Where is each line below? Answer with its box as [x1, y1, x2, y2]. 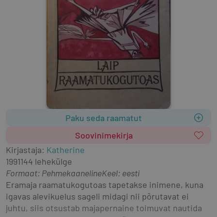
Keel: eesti [102, 167, 139, 178]
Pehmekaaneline [42, 167, 102, 178]
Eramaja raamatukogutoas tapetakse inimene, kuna [6, 179, 203, 190]
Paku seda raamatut [65, 112, 142, 123]
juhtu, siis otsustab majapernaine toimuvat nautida [6, 202, 202, 213]
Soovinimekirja [75, 129, 133, 140]
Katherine [46, 144, 85, 155]
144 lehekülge [20, 155, 72, 167]
